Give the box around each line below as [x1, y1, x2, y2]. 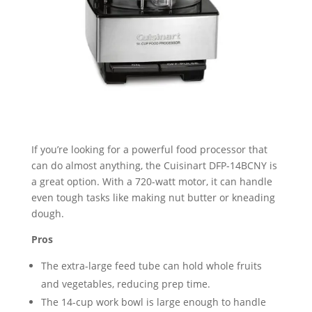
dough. [31, 206, 64, 220]
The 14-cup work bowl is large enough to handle [40, 295, 266, 309]
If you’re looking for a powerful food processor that [31, 142, 267, 156]
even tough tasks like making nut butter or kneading [31, 190, 275, 204]
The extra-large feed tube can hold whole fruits [40, 258, 262, 272]
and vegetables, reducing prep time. [40, 276, 210, 290]
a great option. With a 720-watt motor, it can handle [31, 174, 272, 188]
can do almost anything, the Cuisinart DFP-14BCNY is [31, 158, 277, 172]
